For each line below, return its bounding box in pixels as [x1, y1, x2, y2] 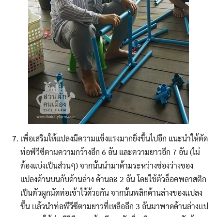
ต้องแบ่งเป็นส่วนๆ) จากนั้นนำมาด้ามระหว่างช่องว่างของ [20, 160, 193, 171]
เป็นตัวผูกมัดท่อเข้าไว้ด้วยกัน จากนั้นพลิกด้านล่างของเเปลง [20, 187, 202, 198]
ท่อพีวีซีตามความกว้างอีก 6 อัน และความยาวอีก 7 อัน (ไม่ [20, 147, 200, 157]
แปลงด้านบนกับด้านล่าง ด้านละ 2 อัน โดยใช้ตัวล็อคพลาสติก [20, 174, 206, 185]
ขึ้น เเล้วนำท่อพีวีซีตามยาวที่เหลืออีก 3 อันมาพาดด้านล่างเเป [20, 201, 208, 212]
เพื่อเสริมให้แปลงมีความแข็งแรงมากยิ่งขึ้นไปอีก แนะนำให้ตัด [20, 133, 208, 144]
